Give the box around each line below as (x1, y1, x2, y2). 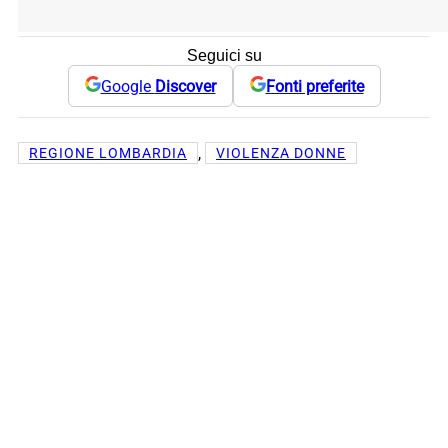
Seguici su (186, 47, 262, 65)
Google (100, 76, 155, 96)
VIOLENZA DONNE (216, 145, 346, 162)
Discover (154, 76, 216, 96)
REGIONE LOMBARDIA (29, 145, 187, 162)
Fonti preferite (265, 76, 364, 96)
